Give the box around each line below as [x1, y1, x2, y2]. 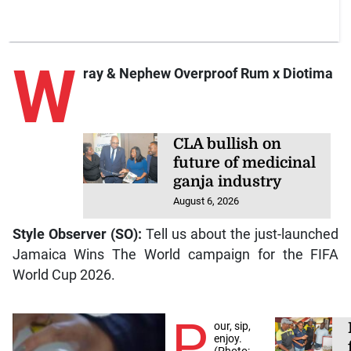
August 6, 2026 [173, 195, 240, 208]
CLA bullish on [173, 136, 282, 154]
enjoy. [214, 331, 243, 345]
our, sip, [214, 319, 251, 332]
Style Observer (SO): [12, 226, 142, 242]
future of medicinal [173, 154, 317, 172]
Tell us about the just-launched [141, 226, 339, 242]
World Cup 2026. [12, 266, 115, 283]
